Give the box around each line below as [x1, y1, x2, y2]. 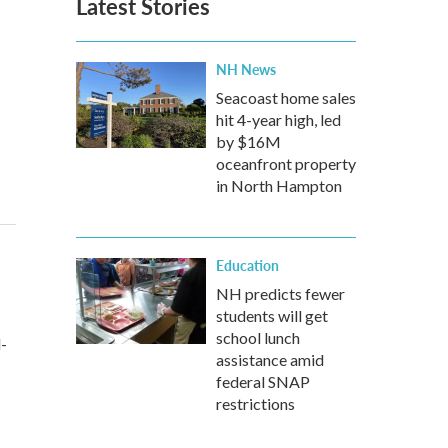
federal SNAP [216, 372, 310, 391]
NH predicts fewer [216, 284, 345, 303]
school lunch [216, 328, 300, 347]
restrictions [216, 394, 295, 413]
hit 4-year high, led [216, 110, 341, 129]
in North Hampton [216, 176, 342, 195]
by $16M [216, 132, 281, 151]
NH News [216, 59, 276, 79]
